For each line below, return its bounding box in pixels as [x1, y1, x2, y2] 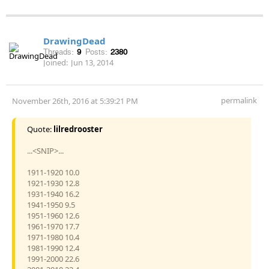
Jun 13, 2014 [71, 56, 113, 68]
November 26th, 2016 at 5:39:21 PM [12, 95, 138, 106]
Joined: [43, 56, 68, 68]
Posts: [85, 47, 107, 56]
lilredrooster [53, 123, 103, 134]
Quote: [27, 123, 53, 134]
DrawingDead [43, 34, 106, 47]
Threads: [43, 47, 74, 56]
